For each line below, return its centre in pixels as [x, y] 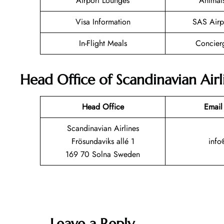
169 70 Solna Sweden [103, 154]
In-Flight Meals [103, 43]
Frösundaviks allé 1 [103, 141]
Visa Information [103, 22]
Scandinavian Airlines [103, 128]
